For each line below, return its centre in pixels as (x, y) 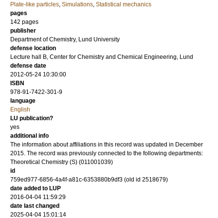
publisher (23, 31)
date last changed (35, 206)
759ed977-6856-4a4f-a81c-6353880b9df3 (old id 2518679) (89, 180)
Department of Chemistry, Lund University (65, 39)
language (23, 101)
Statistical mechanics (124, 4)
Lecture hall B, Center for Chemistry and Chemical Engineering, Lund (102, 57)
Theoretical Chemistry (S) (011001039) (62, 162)
